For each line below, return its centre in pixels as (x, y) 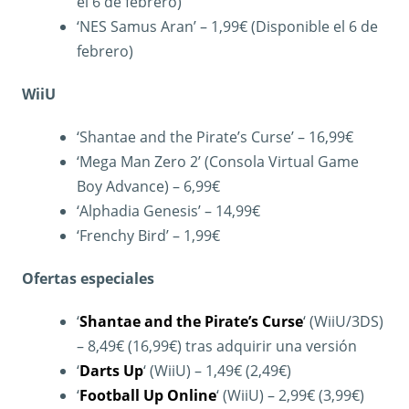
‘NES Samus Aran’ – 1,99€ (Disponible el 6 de (227, 27)
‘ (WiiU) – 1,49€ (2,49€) (217, 371)
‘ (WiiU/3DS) (343, 322)
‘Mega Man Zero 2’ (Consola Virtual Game (218, 162)
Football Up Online (148, 396)
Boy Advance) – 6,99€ (148, 187)
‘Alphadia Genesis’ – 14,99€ (168, 211)
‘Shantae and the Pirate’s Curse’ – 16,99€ (215, 137)
